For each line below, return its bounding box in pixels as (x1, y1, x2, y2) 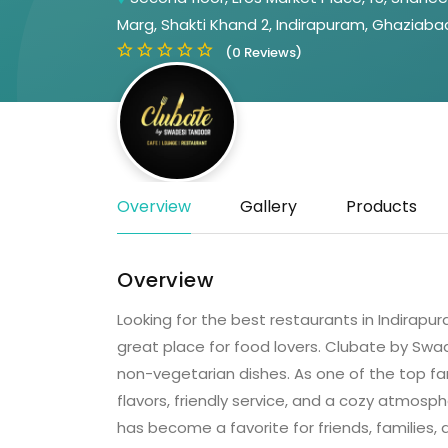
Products (346, 195, 417, 218)
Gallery (240, 195, 297, 218)
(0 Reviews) (225, 43, 302, 63)
